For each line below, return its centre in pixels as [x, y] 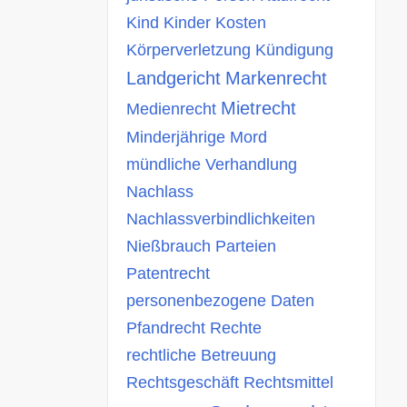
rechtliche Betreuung [201, 355]
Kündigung [294, 50]
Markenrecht [276, 78]
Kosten [241, 23]
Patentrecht [168, 273]
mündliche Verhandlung [212, 164]
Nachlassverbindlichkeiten [221, 219]
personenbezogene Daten [220, 301]
